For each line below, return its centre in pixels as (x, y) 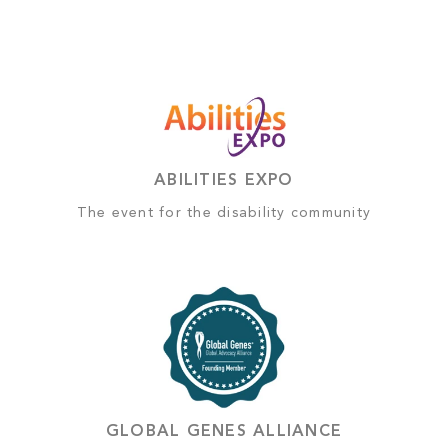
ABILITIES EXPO (224, 181)
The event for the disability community (224, 213)
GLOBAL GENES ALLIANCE (224, 432)
